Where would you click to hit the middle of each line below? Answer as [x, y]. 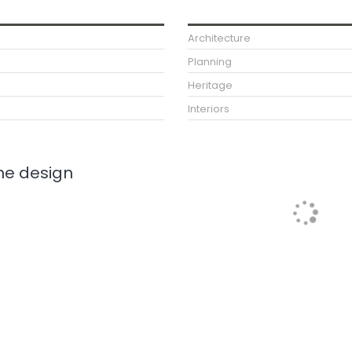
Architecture [219, 38]
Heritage [210, 85]
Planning [210, 62]
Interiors [209, 109]
